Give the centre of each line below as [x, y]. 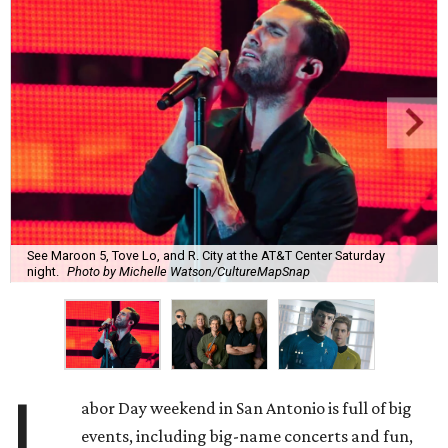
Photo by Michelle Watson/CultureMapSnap [188, 271]
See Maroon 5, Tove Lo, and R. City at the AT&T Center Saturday [206, 255]
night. [43, 271]
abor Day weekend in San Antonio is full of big [247, 408]
